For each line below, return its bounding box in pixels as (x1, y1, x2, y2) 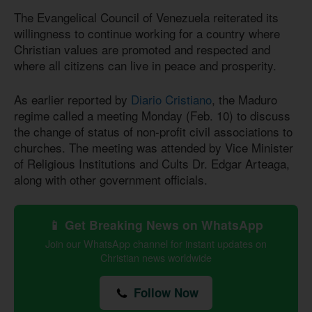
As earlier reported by (14, 90, 131, 108)
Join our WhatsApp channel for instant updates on (45, 236, 267, 251)
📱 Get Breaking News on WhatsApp (49, 216, 263, 234)
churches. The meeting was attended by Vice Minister (14, 138, 293, 156)
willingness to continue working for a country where (14, 24, 280, 42)
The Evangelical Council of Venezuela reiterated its (14, 8, 279, 26)
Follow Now (130, 284, 198, 302)
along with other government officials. (14, 170, 208, 188)
